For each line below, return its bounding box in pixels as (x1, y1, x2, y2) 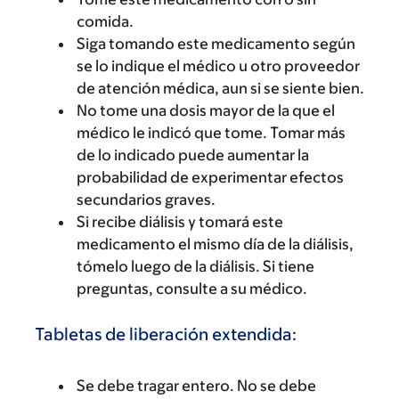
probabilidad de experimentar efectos (77, 168, 344, 186)
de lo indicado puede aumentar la (77, 146, 309, 164)
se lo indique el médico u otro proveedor (77, 57, 360, 75)
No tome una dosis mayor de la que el (77, 102, 335, 119)
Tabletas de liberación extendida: (35, 324, 297, 344)
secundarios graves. (77, 191, 216, 208)
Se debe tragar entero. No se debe (77, 377, 316, 395)
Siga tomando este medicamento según (77, 35, 355, 53)
